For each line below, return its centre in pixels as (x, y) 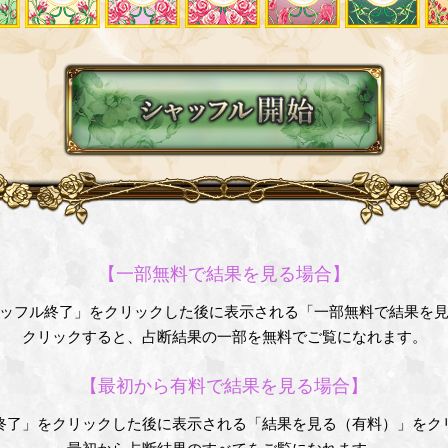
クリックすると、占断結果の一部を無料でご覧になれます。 (224, 336)
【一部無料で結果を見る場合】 (224, 274)
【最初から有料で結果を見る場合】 (224, 386)
